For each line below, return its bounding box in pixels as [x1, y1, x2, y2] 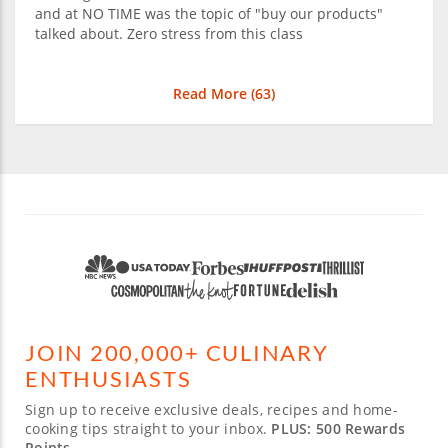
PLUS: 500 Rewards [271, 419, 406, 439]
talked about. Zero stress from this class [35, 23, 303, 43]
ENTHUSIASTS [25, 365, 192, 393]
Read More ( [173, 83, 255, 103]
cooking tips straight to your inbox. [25, 419, 272, 439]
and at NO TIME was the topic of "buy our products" [35, 3, 383, 23]
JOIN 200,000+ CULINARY [25, 339, 329, 367]
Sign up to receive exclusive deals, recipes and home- [25, 400, 398, 420]
